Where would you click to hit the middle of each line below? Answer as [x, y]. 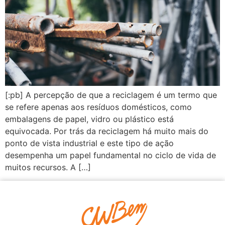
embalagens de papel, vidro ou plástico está [89, 119]
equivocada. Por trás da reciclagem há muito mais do [107, 131]
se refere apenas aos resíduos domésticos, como [98, 107]
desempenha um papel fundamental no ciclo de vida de [110, 155]
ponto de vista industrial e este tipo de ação [89, 143]
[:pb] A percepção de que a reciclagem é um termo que [111, 95]
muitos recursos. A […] [48, 167]
